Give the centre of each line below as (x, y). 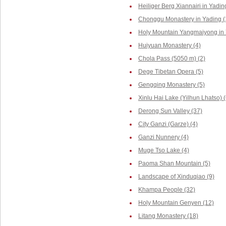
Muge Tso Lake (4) (164, 150)
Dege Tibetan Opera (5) (171, 72)
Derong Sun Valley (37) (170, 111)
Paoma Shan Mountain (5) (174, 163)
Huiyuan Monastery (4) (169, 45)
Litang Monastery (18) (168, 216)
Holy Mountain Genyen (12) (176, 203)
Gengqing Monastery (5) (172, 85)
